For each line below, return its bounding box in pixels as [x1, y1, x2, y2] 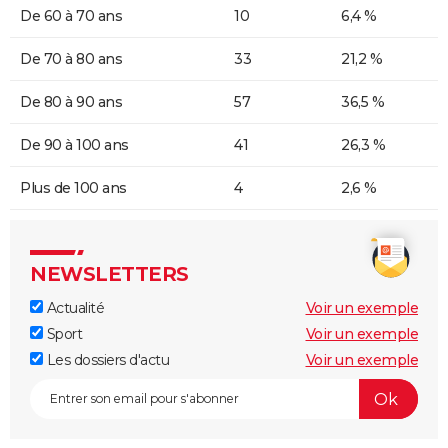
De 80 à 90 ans [20, 93, 122, 112]
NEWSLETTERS [30, 262, 189, 287]
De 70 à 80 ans [20, 50, 122, 69]
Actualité [43, 299, 104, 318]
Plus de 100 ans [20, 179, 127, 198]
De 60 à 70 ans [20, 7, 122, 26]
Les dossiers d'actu [43, 351, 169, 370]
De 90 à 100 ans [20, 136, 129, 155]
